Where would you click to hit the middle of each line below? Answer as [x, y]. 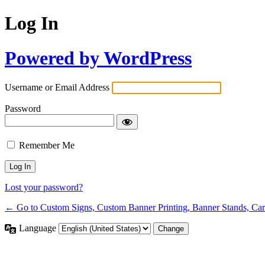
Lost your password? [44, 188]
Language [39, 228]
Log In [32, 23]
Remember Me [47, 146]
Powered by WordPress [98, 58]
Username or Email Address [57, 88]
